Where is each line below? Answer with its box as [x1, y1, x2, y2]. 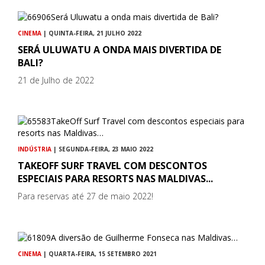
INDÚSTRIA [18, 145, 51, 154]
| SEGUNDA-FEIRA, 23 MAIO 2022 [51, 145, 153, 154]
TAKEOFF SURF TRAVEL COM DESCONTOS [18, 159, 207, 173]
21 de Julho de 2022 [18, 75, 94, 86]
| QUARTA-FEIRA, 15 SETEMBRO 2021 [41, 250, 157, 258]
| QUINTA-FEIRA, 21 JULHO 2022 [41, 29, 141, 38]
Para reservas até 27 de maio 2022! [18, 190, 153, 202]
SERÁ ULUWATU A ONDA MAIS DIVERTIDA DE [18, 43, 221, 57]
